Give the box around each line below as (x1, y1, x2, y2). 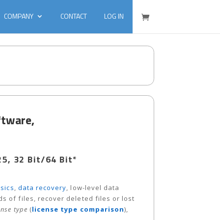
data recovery (18, 183, 67, 192)
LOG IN (104, 11, 124, 21)
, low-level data (66, 183, 120, 192)
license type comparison (31, 205, 125, 214)
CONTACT (60, 11, 87, 21)
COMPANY (3, 11, 33, 21)
